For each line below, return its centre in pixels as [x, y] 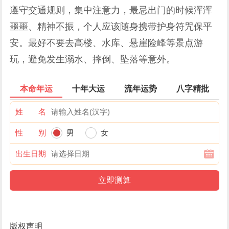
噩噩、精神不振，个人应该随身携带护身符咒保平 [111, 27]
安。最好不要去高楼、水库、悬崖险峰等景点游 [107, 43]
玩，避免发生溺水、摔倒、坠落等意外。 [93, 59]
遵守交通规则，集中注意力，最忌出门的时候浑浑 [111, 10]
